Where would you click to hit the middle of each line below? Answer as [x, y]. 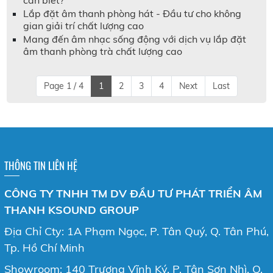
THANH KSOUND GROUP [71, 210]
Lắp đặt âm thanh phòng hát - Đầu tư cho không [133, 13]
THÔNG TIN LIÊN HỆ [41, 165]
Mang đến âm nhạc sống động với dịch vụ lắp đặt [135, 39]
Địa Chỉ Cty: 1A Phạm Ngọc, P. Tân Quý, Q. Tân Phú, [136, 231]
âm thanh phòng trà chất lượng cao [103, 51]
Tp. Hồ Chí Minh [44, 247]
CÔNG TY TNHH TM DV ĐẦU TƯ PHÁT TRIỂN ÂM [133, 193]
